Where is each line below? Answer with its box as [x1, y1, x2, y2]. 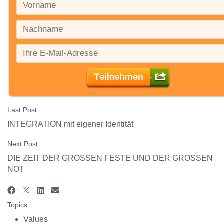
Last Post [7, 106, 37, 114]
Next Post [7, 140, 38, 148]
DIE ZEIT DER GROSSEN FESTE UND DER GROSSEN [7, 154, 213, 163]
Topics [7, 200, 27, 209]
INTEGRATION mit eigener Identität [7, 120, 133, 129]
